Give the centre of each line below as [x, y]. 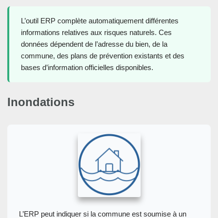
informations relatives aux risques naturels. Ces [96, 32]
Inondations [41, 102]
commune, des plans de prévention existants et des [103, 55]
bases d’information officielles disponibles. [87, 67]
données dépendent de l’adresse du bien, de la [94, 44]
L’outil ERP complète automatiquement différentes [100, 20]
